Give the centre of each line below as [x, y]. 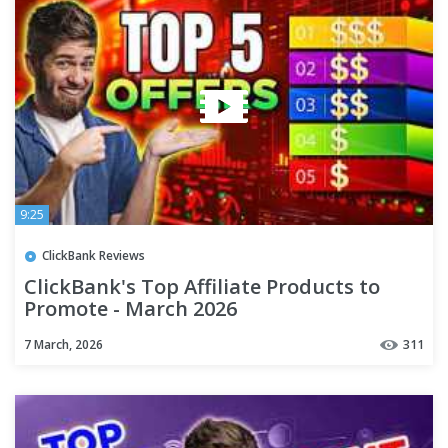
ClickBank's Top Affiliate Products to [202, 286]
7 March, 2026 [63, 344]
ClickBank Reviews [93, 255]
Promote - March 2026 [130, 308]
